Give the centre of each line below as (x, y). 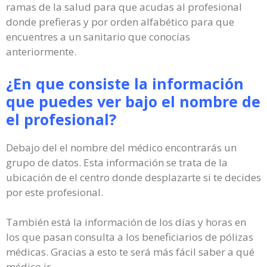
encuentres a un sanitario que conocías (98, 37)
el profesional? (61, 119)
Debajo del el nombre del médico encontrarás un (121, 147)
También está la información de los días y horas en (126, 222)
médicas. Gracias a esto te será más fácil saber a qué (130, 252)
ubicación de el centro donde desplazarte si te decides (133, 177)
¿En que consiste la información (125, 83)
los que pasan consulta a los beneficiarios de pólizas (130, 237)
